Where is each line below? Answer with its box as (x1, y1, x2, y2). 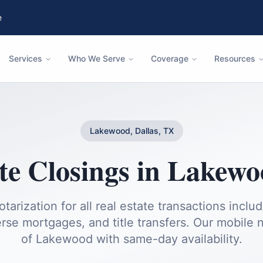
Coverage (151, 53, 188, 63)
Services (9, 53, 42, 63)
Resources (214, 53, 255, 63)
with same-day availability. (92, 232, 242, 246)
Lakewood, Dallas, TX (89, 126, 174, 136)
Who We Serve (68, 53, 125, 63)
